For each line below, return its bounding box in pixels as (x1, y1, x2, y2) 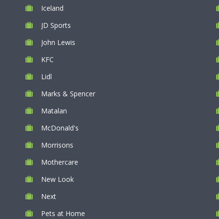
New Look (41, 175, 74, 184)
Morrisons (41, 140, 73, 150)
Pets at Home (41, 209, 85, 218)
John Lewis (41, 38, 75, 47)
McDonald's (41, 123, 79, 132)
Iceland (41, 3, 64, 13)
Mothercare (41, 157, 78, 167)
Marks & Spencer (41, 89, 95, 98)
